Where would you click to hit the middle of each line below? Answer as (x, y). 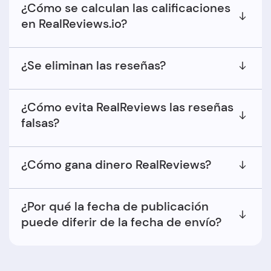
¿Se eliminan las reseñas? (93, 65)
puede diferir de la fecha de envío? (121, 222)
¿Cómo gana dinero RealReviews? (116, 165)
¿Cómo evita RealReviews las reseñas (127, 107)
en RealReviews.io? (74, 24)
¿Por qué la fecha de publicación (115, 206)
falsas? (40, 123)
